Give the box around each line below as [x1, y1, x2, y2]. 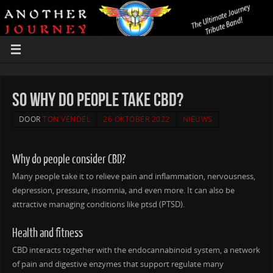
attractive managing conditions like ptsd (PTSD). [12, 199, 185, 210]
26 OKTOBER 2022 [103, 113, 170, 124]
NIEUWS [182, 113, 213, 124]
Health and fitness [12, 225, 83, 240]
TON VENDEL [43, 113, 91, 124]
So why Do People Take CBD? [12, 89, 183, 110]
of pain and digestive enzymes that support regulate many [12, 258, 224, 269]
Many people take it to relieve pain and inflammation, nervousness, [12, 171, 255, 182]
